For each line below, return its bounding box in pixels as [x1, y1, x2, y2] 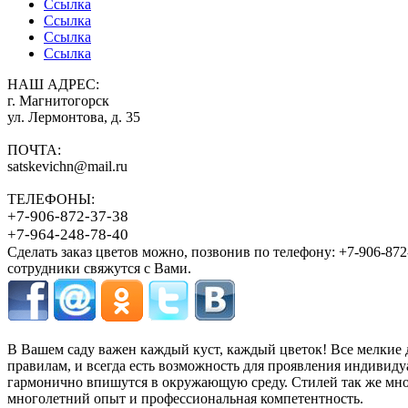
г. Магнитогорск [7, 93, 109, 109]
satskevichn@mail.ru [7, 158, 127, 175]
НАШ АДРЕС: [7, 76, 99, 93]
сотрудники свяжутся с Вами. [7, 260, 191, 277]
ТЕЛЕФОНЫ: [7, 191, 95, 208]
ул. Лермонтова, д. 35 [7, 109, 140, 126]
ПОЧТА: [7, 142, 61, 158]
